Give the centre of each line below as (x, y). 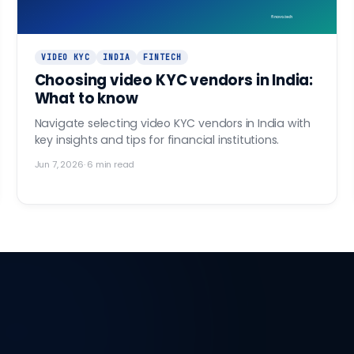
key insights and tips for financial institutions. (157, 140)
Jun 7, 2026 (59, 165)
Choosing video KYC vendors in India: (174, 81)
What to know (86, 99)
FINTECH (162, 58)
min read (114, 165)
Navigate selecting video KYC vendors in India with (173, 124)
